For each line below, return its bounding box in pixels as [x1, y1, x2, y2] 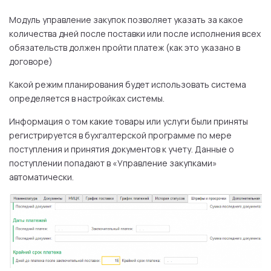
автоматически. [9, 171, 74, 183]
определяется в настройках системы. [9, 92, 165, 104]
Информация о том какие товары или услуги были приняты [9, 115, 248, 127]
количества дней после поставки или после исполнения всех [9, 27, 261, 39]
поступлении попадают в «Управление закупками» [9, 157, 217, 169]
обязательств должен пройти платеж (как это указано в [9, 41, 240, 53]
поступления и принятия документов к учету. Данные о [9, 143, 234, 155]
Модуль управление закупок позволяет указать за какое [9, 13, 243, 25]
